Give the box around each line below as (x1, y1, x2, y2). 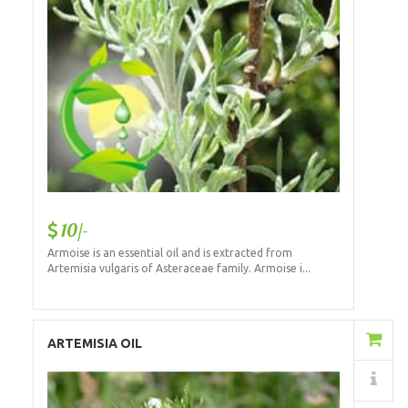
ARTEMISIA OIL (46, 335, 142, 351)
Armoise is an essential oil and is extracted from (46, 247, 292, 260)
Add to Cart (237, 332, 313, 348)
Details (257, 372, 305, 388)
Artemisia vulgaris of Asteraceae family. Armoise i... (46, 262, 311, 275)
